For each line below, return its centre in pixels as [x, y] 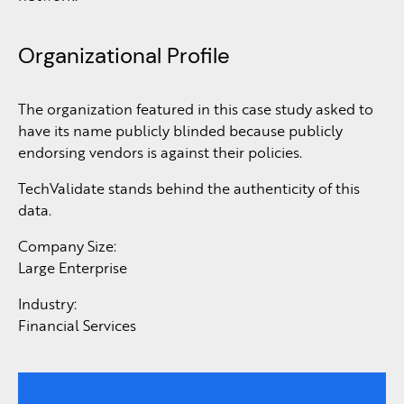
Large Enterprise [73, 267]
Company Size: [67, 246]
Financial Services [77, 325]
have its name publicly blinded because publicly [180, 130]
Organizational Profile [124, 55]
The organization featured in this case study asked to [196, 109]
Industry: [47, 303]
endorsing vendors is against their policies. [160, 152]
